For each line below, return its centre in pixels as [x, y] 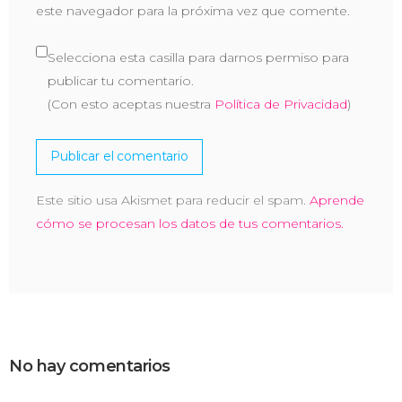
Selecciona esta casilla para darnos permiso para [198, 57]
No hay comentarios [90, 366]
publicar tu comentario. [121, 80]
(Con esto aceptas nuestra [131, 104]
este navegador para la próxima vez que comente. [193, 10]
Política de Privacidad [281, 104]
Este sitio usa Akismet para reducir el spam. [173, 200]
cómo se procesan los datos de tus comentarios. [190, 223]
